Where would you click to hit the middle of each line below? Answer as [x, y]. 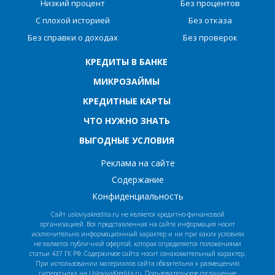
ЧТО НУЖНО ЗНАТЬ [126, 120]
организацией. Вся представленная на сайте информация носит [137, 224]
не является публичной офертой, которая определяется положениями [137, 243]
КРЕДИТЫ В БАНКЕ [126, 61]
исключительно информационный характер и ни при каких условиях [137, 234]
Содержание [137, 179]
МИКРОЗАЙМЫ [126, 81]
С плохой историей [73, 20]
